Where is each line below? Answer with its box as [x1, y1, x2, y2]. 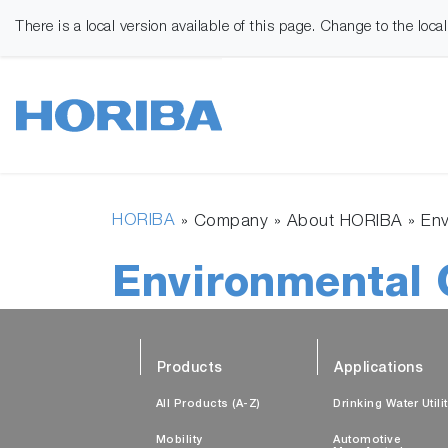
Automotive [333, 435, 400, 446]
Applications [334, 362, 423, 376]
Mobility [155, 435, 203, 446]
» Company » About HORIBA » [175, 214, 421, 231]
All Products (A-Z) [155, 399, 261, 410]
